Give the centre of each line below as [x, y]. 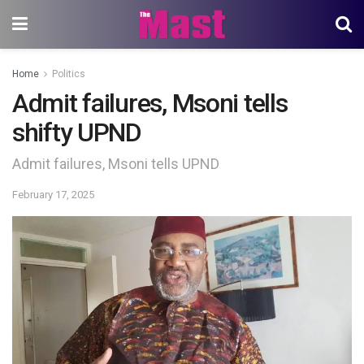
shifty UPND [77, 132]
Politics [69, 74]
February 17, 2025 [53, 194]
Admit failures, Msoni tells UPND [116, 163]
